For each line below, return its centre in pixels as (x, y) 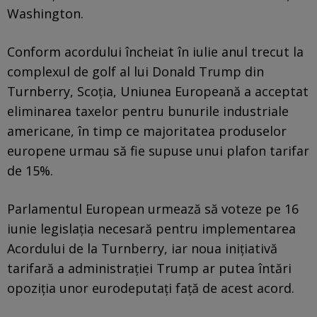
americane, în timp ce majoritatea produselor (147, 131)
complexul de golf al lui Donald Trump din (136, 71)
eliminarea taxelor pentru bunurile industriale (148, 111)
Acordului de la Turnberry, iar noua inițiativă (142, 248)
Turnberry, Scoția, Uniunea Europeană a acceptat (158, 91)
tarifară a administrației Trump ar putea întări (149, 268)
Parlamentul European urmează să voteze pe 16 (153, 208)
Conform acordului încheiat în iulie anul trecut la (155, 51)
